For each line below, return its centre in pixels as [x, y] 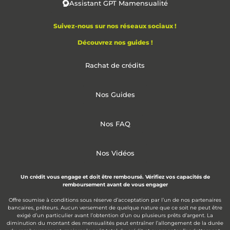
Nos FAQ [115, 124]
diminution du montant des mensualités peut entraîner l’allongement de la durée [115, 223]
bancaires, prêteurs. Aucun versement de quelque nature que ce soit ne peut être [115, 207]
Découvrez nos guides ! [115, 43]
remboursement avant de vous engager [115, 185]
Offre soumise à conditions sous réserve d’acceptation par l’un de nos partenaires [115, 200]
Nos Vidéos [115, 153]
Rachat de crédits [115, 65]
